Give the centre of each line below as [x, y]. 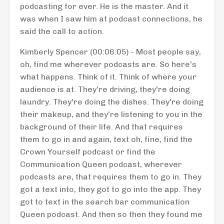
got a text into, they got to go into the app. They [110, 189]
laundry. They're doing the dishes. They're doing [112, 102]
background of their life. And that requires [101, 127]
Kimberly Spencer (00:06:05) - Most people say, [110, 52]
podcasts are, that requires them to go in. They [111, 177]
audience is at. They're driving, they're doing [105, 89]
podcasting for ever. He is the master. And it [104, 6]
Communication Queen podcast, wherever [101, 164]
